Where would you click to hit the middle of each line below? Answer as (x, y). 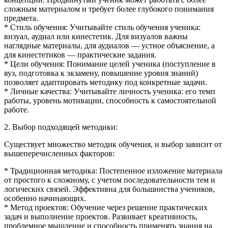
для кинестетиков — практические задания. (80, 54)
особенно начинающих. (45, 198)
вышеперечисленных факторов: (59, 153)
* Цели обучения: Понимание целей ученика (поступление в (110, 64)
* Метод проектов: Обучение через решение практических (106, 207)
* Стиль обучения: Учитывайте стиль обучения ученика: (102, 27)
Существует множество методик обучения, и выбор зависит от (113, 144)
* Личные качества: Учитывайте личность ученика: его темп (110, 91)
